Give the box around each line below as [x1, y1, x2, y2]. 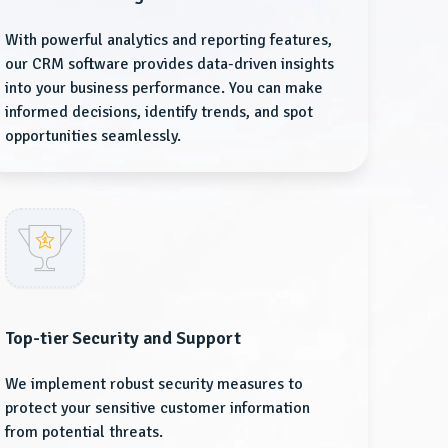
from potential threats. [5, 421, 164, 442]
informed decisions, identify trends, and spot [5, 101, 314, 122]
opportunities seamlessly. [5, 125, 182, 146]
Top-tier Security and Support [5, 326, 241, 349]
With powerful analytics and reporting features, [5, 29, 333, 50]
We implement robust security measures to [5, 373, 304, 394]
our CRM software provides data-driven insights [5, 53, 335, 74]
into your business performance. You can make [5, 77, 324, 98]
